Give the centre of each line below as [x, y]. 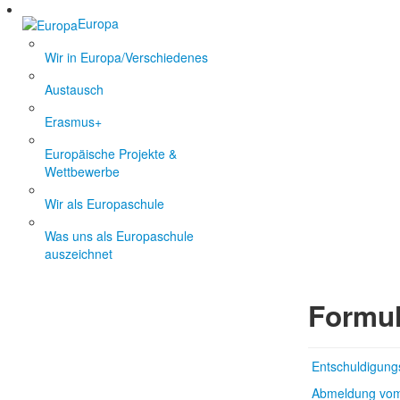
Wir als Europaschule [104, 204]
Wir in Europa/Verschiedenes [126, 58]
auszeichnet [79, 254]
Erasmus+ [73, 122]
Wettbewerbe [82, 172]
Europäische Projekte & [111, 154]
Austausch [74, 90]
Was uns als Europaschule [119, 236]
